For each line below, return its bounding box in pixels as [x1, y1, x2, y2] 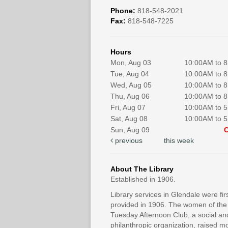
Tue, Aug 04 [110, 70, 150, 78]
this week [163, 136, 194, 145]
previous [113, 136, 142, 145]
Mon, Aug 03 [110, 59, 152, 67]
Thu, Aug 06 [110, 92, 150, 101]
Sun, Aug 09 [110, 126, 150, 134]
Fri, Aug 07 [110, 103, 146, 112]
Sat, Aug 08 [110, 115, 148, 123]
